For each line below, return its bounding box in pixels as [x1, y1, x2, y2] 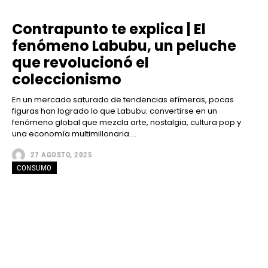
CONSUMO [17, 163, 52, 172]
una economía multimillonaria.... [12, 127, 136, 139]
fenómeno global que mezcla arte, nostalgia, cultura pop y [12, 116, 241, 128]
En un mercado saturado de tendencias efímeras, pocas [12, 93, 234, 105]
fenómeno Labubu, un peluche [12, 35, 236, 56]
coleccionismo [12, 69, 121, 89]
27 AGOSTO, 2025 [30, 150, 92, 160]
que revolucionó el [12, 52, 149, 72]
